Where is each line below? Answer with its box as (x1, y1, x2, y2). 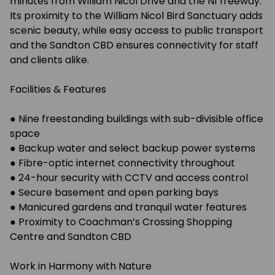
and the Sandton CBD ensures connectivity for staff (10, 38, 258, 52)
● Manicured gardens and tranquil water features (10, 200, 247, 214)
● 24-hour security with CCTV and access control (10, 171, 248, 185)
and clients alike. (10, 53, 89, 67)
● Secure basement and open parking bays (10, 185, 219, 199)
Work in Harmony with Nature (10, 259, 152, 273)
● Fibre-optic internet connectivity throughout (10, 156, 235, 170)
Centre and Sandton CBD (10, 230, 131, 244)
